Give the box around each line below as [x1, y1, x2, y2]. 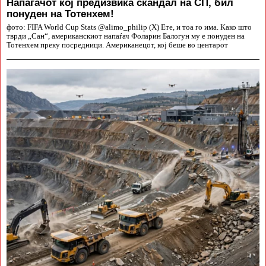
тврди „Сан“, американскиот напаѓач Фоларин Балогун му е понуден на [7, 32, 245, 40]
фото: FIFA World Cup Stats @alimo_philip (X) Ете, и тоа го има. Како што [7, 23, 252, 31]
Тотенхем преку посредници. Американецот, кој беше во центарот [7, 41, 228, 49]
